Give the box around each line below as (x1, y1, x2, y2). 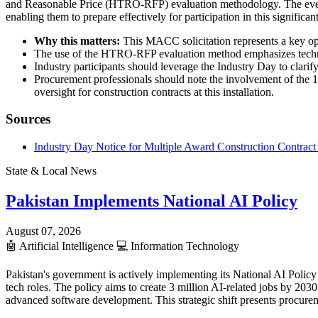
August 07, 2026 (6, 224, 81, 237)
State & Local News (6, 165, 97, 177)
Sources (6, 111, 50, 127)
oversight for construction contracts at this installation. (34, 85, 274, 98)
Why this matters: (34, 34, 120, 47)
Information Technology (128, 239, 239, 252)
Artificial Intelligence (17, 239, 116, 252)
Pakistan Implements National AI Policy (6, 191, 297, 210)
